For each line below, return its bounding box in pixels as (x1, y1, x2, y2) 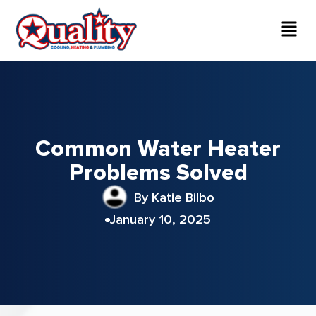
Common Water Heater (35, 134, 281, 163)
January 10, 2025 (109, 212, 211, 228)
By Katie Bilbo (133, 189, 214, 205)
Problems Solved (68, 158, 248, 187)
